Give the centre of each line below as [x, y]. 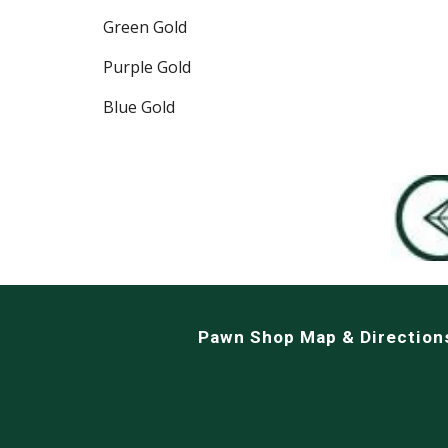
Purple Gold [146, 67]
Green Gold [144, 27]
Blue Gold [138, 107]
